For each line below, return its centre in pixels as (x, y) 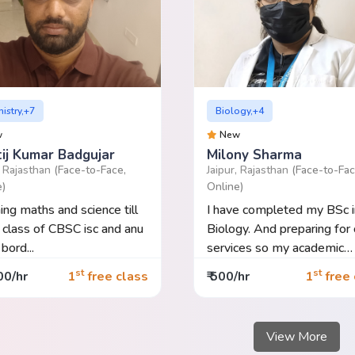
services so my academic (275, 248)
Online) (225, 186)
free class (116, 277)
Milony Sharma (254, 155)
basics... (227, 267)
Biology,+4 (240, 111)
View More (296, 336)
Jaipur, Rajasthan (249, 170)
